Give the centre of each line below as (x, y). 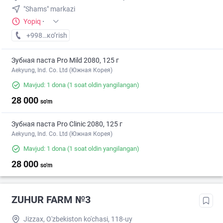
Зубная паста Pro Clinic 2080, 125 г (67, 124)
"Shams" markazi (49, 9)
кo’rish (57, 36)
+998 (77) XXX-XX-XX (60, 36)
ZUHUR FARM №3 (51, 200)
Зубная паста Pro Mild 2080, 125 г (65, 60)
